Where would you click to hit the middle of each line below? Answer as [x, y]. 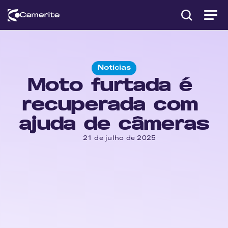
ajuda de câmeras [114, 124]
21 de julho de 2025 [119, 138]
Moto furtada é [110, 85]
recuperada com [110, 104]
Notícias [114, 68]
